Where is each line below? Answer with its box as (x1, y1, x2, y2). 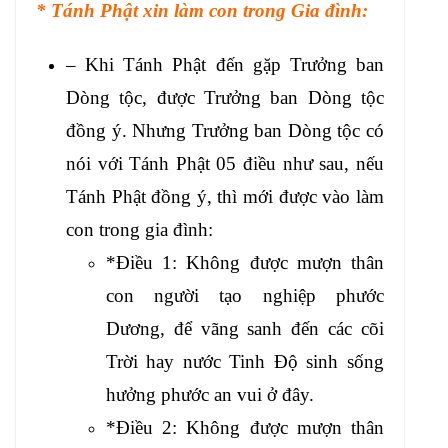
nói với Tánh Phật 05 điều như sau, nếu (66, 152, 384, 174)
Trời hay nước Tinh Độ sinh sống (106, 350, 384, 372)
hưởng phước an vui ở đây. (106, 383, 314, 405)
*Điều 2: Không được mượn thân (106, 416, 384, 438)
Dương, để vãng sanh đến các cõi (106, 317, 384, 339)
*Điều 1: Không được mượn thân (106, 251, 384, 273)
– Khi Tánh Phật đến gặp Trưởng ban (66, 53, 384, 75)
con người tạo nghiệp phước (106, 284, 384, 306)
